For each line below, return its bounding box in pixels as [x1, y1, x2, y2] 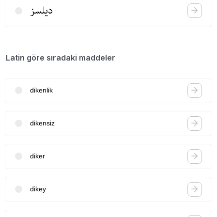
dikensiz [30, 119, 55, 127]
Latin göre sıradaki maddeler [6, 52, 115, 62]
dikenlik [30, 86, 53, 94]
